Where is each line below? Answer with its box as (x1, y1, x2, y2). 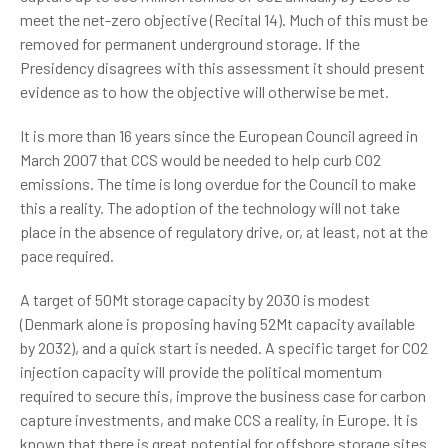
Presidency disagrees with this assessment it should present (20, 58, 425, 77)
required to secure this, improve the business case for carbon (20, 386, 426, 405)
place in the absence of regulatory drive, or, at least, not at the (20, 222, 428, 241)
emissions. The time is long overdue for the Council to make (20, 174, 416, 193)
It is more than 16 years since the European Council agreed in (20, 126, 418, 145)
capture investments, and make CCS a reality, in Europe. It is (20, 410, 418, 429)
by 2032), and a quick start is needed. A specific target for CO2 (20, 338, 428, 357)
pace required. (20, 246, 114, 265)
